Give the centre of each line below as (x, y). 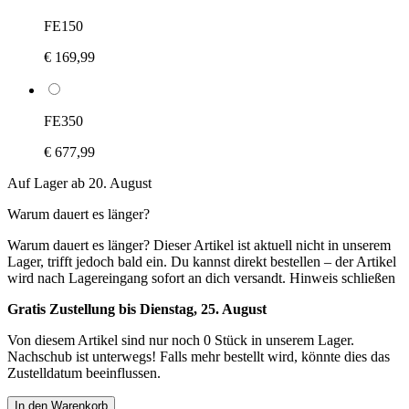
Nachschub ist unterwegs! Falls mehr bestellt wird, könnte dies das (199, 356)
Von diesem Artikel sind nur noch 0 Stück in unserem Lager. (181, 340)
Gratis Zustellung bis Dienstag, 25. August (137, 309)
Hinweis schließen (342, 278)
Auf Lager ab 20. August (79, 183)
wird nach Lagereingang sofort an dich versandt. (147, 278)
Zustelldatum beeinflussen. (84, 372)
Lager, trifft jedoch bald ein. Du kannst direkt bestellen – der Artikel (202, 261)
